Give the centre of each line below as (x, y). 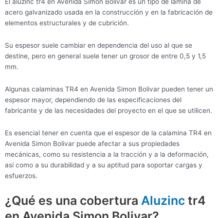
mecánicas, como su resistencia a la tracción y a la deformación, (107, 154)
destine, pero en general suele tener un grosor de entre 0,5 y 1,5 (105, 56)
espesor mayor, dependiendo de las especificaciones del (93, 100)
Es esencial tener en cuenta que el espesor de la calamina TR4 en (108, 133)
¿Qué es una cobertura (73, 200)
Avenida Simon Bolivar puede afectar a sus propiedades (92, 143)
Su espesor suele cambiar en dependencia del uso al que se (99, 45)
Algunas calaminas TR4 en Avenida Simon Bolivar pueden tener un (109, 89)
